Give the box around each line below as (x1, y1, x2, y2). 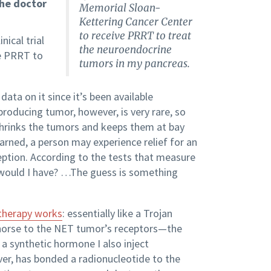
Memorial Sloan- (79, 1, 160, 15)
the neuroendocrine (79, 43, 172, 57)
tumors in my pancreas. (79, 57, 190, 71)
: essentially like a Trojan (62, 206, 172, 221)
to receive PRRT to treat (79, 29, 191, 43)
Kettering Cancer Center (79, 15, 192, 29)
